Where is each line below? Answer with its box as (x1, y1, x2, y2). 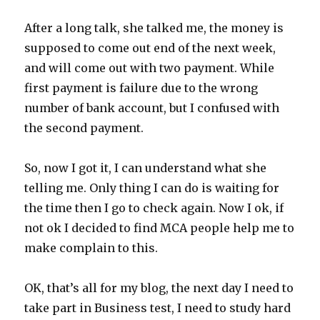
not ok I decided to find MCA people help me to (24, 221, 295, 235)
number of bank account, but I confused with (24, 101, 280, 115)
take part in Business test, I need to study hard (24, 301, 291, 315)
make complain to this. (24, 241, 159, 255)
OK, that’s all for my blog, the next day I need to (24, 281, 294, 295)
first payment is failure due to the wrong (24, 81, 259, 95)
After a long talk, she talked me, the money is (24, 21, 284, 35)
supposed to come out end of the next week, (24, 41, 276, 55)
